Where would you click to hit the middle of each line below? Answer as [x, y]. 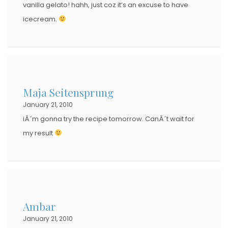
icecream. [41, 19]
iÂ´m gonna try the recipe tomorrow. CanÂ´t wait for [109, 119]
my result [39, 133]
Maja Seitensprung [68, 92]
